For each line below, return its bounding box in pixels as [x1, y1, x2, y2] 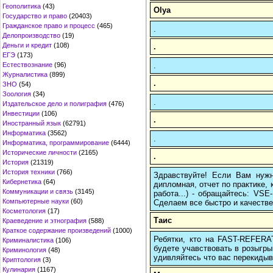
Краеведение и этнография [2, 217, 87, 224]
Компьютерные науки [2, 197, 69, 205]
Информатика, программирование [2, 139, 109, 146]
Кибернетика [2, 178, 41, 185]
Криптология [2, 256, 41, 263]
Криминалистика [2, 236, 54, 244]
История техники [2, 168, 55, 175]
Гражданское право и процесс [2, 22, 95, 29]
